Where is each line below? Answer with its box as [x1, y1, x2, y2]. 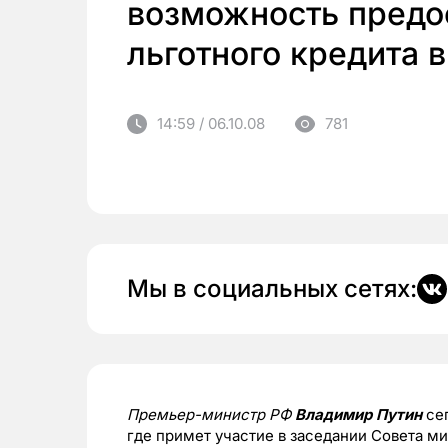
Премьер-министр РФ [127, 405, 295, 425]
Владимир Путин [295, 405, 422, 425]
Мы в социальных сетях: [127, 274, 417, 304]
